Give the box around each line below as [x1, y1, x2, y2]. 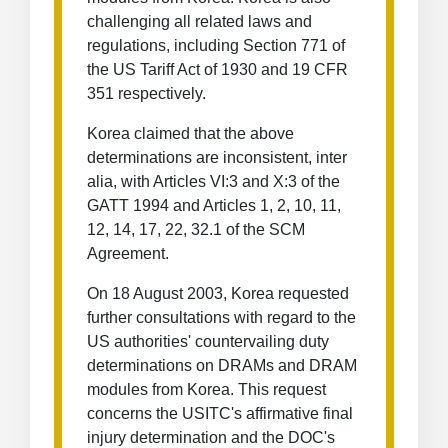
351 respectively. [87, 85, 206, 102]
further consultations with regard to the [87, 309, 356, 326]
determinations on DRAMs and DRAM [87, 357, 357, 374]
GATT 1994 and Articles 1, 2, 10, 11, [87, 197, 341, 214]
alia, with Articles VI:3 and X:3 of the [87, 173, 340, 190]
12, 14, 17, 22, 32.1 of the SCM [87, 221, 305, 238]
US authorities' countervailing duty [87, 333, 329, 350]
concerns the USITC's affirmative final [87, 405, 353, 422]
